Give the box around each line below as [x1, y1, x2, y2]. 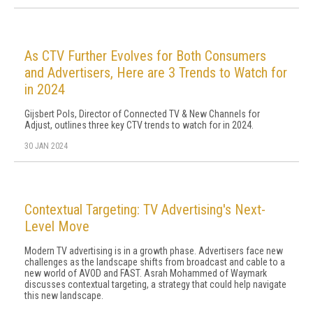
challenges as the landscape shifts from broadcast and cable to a [24, 256, 285, 268]
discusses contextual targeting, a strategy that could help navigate [24, 279, 286, 290]
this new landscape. [24, 290, 103, 301]
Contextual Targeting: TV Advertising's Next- [24, 201, 265, 218]
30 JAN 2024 [24, 141, 68, 151]
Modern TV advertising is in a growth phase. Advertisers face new [24, 245, 283, 256]
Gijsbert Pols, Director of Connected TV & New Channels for [24, 108, 260, 119]
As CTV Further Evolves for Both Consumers [24, 48, 266, 64]
